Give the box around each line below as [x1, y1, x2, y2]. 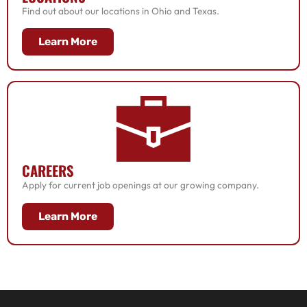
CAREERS [22, 160, 74, 182]
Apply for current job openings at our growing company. [22, 179, 259, 192]
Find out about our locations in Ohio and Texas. [22, 4, 219, 17]
